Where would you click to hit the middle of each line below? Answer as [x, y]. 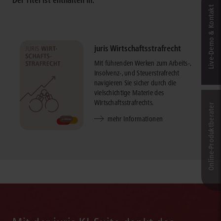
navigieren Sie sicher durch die [135, 83]
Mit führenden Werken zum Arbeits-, [143, 63]
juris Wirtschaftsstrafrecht [137, 49]
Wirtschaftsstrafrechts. [124, 103]
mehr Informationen [135, 119]
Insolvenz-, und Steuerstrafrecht [137, 73]
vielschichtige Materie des [129, 93]
